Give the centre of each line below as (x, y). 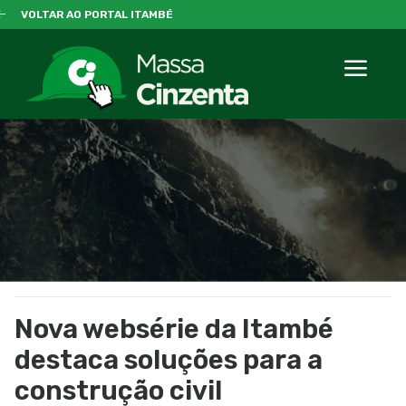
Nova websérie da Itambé (174, 329)
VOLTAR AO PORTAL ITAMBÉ (97, 14)
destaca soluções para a (169, 360)
